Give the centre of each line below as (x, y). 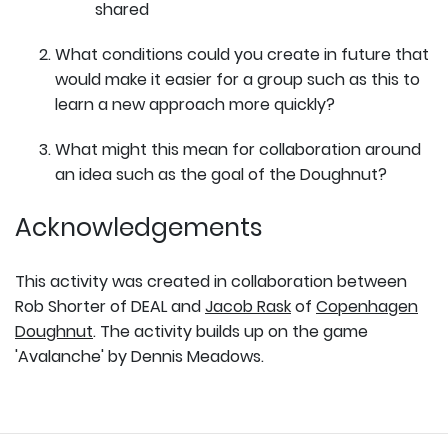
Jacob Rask (248, 306)
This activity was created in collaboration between (211, 281)
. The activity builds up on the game (230, 331)
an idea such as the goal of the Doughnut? (221, 174)
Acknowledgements (139, 227)
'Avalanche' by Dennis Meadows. (139, 356)
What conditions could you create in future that (242, 54)
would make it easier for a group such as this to (237, 79)
